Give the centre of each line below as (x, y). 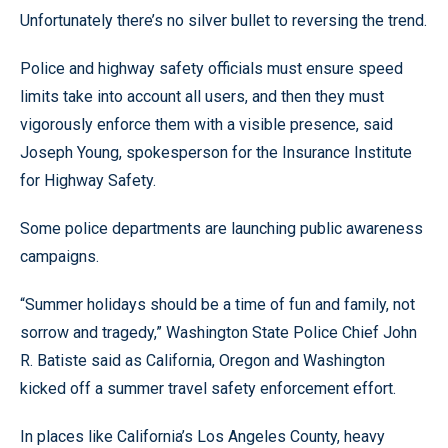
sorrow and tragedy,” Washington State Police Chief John (218, 332)
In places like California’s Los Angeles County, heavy (202, 436)
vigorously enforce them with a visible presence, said (206, 124)
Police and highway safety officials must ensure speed (211, 68)
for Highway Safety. (88, 180)
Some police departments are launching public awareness (221, 228)
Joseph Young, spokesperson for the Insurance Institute (216, 152)
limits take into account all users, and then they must (202, 96)
